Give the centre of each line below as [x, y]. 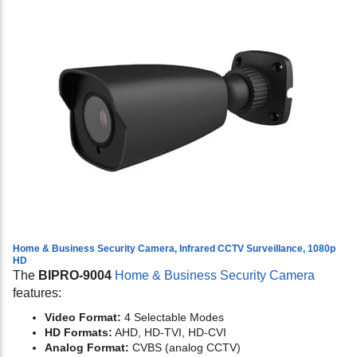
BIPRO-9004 [75, 276]
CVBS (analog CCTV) [185, 348]
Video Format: [83, 318]
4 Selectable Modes [173, 318]
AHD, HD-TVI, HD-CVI [169, 333]
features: [37, 293]
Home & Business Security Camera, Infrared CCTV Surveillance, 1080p [174, 249]
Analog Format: [87, 348]
